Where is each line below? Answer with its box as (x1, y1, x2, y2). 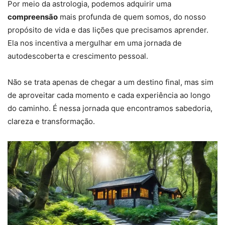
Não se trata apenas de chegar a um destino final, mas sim (8, 77, 213, 87)
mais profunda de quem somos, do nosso (58, 12, 206, 22)
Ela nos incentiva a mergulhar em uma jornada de (8, 38, 182, 48)
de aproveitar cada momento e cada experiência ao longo (8, 90, 210, 100)
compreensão (8, 12, 58, 22)
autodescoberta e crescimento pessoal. (8, 51, 148, 61)
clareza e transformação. (8, 117, 95, 127)
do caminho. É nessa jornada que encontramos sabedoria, (8, 103, 212, 114)
